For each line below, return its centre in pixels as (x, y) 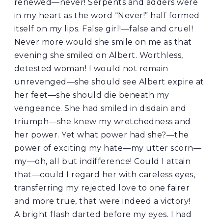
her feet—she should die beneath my (92, 95)
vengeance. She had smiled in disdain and (100, 109)
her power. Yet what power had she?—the (101, 135)
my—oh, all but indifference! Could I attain (102, 162)
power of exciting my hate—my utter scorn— (108, 148)
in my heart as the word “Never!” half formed (107, 16)
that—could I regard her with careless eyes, (105, 175)
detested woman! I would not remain (91, 69)
